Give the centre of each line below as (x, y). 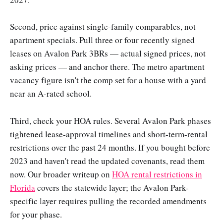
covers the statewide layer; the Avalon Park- (112, 187)
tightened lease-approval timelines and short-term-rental (109, 134)
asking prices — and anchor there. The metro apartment (107, 67)
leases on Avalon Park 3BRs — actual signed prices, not (108, 54)
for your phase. (36, 214)
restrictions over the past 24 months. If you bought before (110, 147)
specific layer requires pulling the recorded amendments (108, 201)
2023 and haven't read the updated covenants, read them (107, 161)
